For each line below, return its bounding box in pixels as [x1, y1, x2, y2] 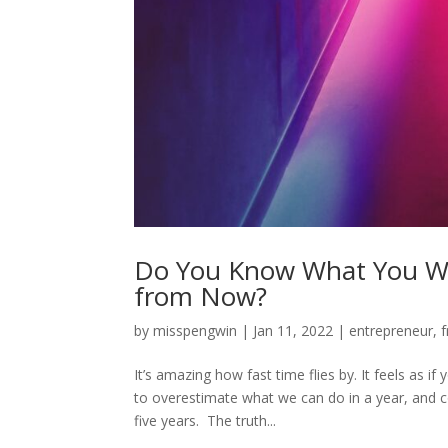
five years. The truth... [134, 411, 277, 431]
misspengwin [153, 321, 238, 341]
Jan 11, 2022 [253, 321, 334, 341]
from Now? [134, 278, 268, 315]
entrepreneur [349, 321, 434, 341]
